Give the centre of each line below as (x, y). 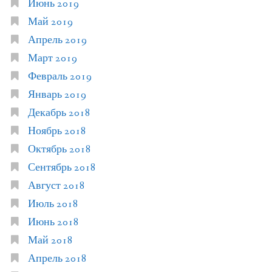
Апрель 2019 (57, 40)
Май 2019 (50, 22)
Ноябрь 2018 (57, 131)
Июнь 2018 (53, 222)
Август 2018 (56, 186)
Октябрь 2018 (59, 149)
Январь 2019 (57, 95)
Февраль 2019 (59, 76)
